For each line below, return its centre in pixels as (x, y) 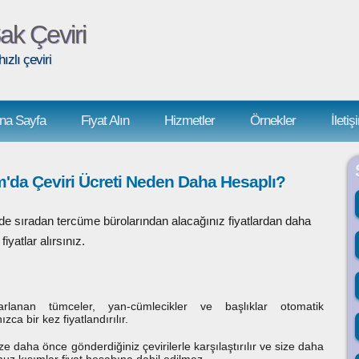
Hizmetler (190, 121)
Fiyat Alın (105, 121)
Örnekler (273, 121)
